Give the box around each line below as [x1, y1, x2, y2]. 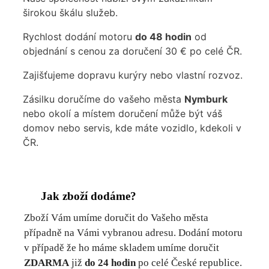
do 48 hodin [135, 30, 192, 43]
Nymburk [184, 92, 228, 105]
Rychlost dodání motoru [23, 30, 135, 43]
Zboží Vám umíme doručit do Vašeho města [24, 211, 208, 223]
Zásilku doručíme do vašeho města [23, 92, 184, 105]
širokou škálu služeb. [23, 6, 118, 19]
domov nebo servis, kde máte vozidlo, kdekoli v [23, 121, 241, 134]
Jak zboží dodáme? [41, 189, 136, 202]
